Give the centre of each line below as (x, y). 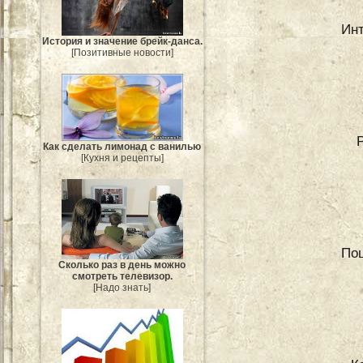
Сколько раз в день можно (122, 265)
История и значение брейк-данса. (122, 42)
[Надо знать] (122, 288)
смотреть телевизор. (122, 277)
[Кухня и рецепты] (122, 158)
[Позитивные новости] (122, 53)
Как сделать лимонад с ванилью (122, 146)
